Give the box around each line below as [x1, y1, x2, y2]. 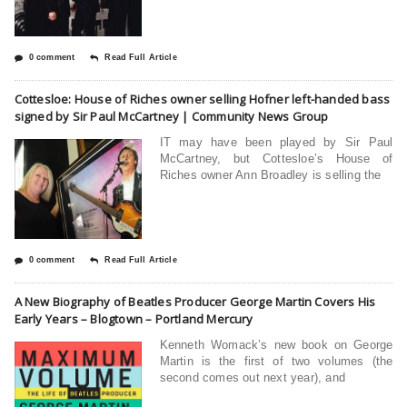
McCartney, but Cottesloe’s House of [159, 151, 393, 165]
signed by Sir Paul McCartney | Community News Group [14, 107, 329, 124]
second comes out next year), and [159, 370, 345, 384]
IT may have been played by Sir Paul [159, 134, 393, 149]
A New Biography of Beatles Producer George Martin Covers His [14, 293, 376, 310]
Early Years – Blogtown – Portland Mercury [14, 310, 253, 327]
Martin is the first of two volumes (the [159, 353, 393, 368]
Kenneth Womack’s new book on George [159, 337, 393, 352]
